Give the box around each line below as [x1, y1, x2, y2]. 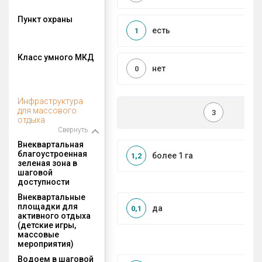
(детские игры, [18, 220, 76, 230]
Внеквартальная [18, 139, 84, 149]
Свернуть [58, 125, 88, 134]
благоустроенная [18, 149, 87, 158]
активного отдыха [18, 211, 91, 220]
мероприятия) [18, 239, 74, 249]
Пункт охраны [18, 14, 73, 24]
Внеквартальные [18, 192, 85, 202]
